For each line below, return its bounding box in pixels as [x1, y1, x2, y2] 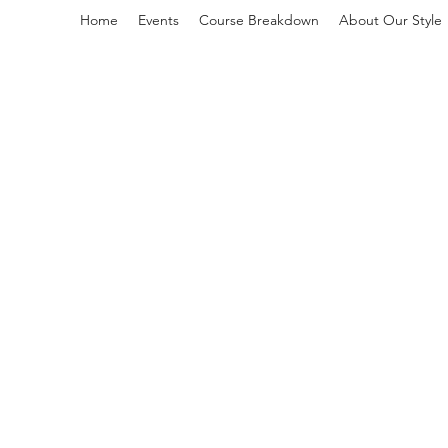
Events [138, 11, 179, 29]
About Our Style [339, 11, 442, 29]
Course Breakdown [199, 11, 319, 29]
